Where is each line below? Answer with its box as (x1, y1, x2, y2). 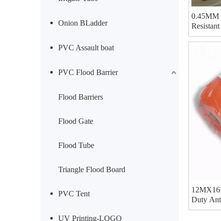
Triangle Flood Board (58, 165, 125, 174)
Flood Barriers (58, 93, 103, 101)
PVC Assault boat (58, 43, 114, 52)
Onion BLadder (58, 19, 108, 27)
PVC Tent (58, 189, 90, 198)
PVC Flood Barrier (58, 68, 118, 76)
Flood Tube (58, 141, 94, 149)
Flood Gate (58, 117, 93, 125)
